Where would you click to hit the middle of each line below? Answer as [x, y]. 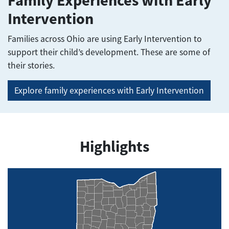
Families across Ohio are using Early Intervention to [105, 39]
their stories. [31, 66]
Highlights [114, 147]
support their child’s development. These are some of [109, 52]
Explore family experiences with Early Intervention [109, 91]
